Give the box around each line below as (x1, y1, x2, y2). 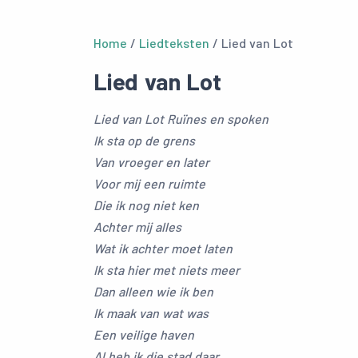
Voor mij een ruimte (93, 176, 205, 191)
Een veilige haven (93, 327, 194, 342)
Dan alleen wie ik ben (93, 284, 213, 299)
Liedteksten (139, 35, 209, 50)
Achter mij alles (93, 219, 181, 234)
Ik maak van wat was (93, 305, 209, 320)
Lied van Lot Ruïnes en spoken (93, 111, 268, 126)
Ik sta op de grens (93, 133, 195, 148)
